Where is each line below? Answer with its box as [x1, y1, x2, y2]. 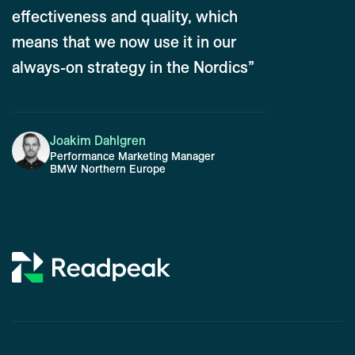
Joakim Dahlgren [50, 133, 146, 147]
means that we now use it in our [12, 32, 236, 51]
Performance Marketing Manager [50, 150, 215, 162]
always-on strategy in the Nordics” [12, 58, 254, 76]
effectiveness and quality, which [12, 7, 238, 25]
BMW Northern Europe [50, 162, 166, 175]
